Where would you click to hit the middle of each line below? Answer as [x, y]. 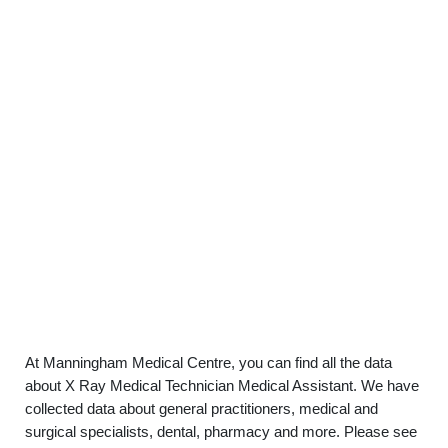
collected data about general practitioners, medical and [201, 408]
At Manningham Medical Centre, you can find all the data [208, 362]
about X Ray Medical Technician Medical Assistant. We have [222, 385]
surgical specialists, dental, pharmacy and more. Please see [221, 431]
